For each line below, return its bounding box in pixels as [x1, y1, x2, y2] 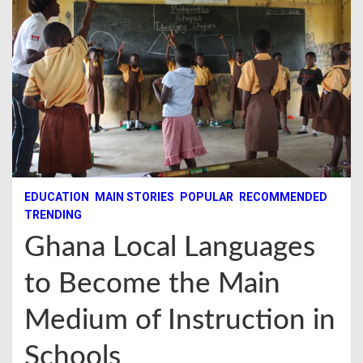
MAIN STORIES [95, 190, 174, 203]
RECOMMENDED [239, 190, 327, 203]
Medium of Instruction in [24, 305, 335, 335]
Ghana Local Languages [24, 233, 315, 262]
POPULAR [180, 190, 233, 203]
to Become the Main [24, 269, 280, 298]
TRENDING [24, 207, 82, 221]
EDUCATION [24, 190, 89, 203]
